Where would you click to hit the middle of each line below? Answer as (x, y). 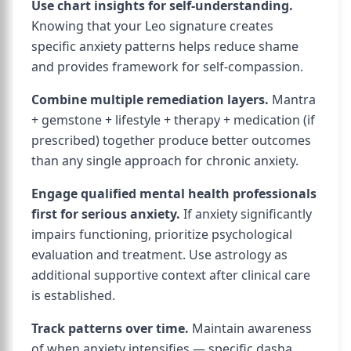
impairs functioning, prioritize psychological (162, 234)
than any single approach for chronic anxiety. (165, 161)
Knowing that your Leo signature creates (152, 26)
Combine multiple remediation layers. (150, 100)
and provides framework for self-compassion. (167, 67)
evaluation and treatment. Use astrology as (159, 255)
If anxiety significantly (246, 214)
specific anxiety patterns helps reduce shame (165, 46)
